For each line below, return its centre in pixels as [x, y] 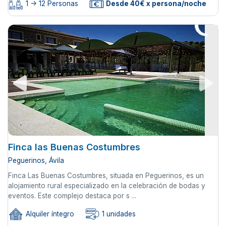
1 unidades [118, 214]
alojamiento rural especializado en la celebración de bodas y [107, 186]
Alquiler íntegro [49, 214]
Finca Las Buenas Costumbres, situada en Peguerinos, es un [106, 176]
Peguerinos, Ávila [36, 161]
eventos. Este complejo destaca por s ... [72, 196]
